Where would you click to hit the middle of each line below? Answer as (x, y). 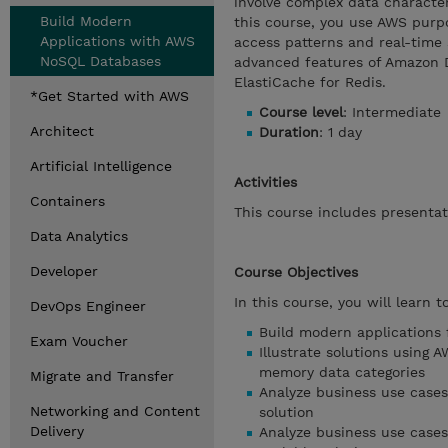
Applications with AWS (117, 41)
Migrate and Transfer (102, 376)
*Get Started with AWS (109, 96)
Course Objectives (296, 272)
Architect (62, 131)
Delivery (57, 431)
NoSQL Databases (100, 61)
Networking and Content (115, 411)
